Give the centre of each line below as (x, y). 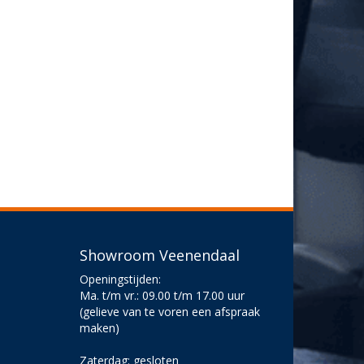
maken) (100, 327)
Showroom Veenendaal (160, 255)
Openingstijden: (121, 279)
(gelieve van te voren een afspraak (170, 311)
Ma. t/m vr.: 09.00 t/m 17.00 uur (162, 295)
